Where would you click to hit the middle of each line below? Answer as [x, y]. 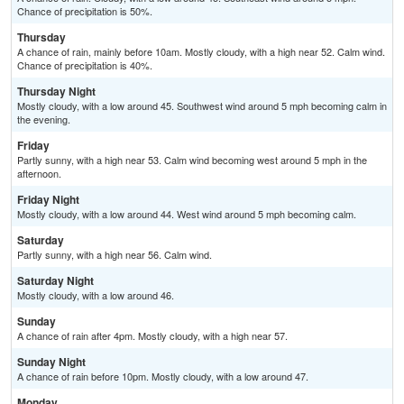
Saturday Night [55, 281]
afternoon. [39, 174]
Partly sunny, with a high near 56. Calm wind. [115, 255]
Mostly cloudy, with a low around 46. [96, 295]
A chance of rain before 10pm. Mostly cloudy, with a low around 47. [163, 376]
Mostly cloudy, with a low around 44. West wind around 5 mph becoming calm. [187, 214]
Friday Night [48, 200]
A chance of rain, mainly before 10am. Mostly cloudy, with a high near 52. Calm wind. [201, 52]
